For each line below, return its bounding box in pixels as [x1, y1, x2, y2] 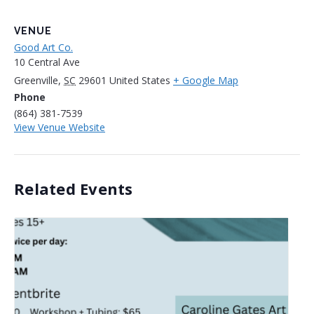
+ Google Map [173, 74, 238, 88]
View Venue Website [14, 121, 105, 135]
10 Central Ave [14, 55, 80, 69]
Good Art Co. [14, 41, 73, 55]
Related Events [14, 178, 133, 200]
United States [109, 74, 170, 88]
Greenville [14, 74, 58, 88]
